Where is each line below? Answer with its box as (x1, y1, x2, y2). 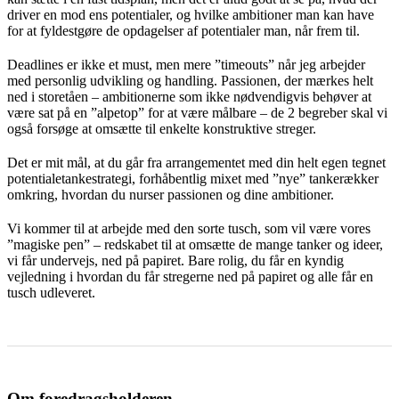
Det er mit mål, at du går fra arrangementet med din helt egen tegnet (7, 154, 386, 170)
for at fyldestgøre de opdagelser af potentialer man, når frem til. (7, 22, 360, 38)
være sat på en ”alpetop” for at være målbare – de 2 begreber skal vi (7, 104, 387, 120)
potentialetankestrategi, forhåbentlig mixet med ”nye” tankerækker (7, 170, 379, 186)
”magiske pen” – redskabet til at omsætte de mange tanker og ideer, (7, 236, 383, 252)
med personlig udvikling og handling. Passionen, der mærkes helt (7, 72, 373, 88)
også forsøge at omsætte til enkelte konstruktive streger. (7, 120, 316, 136)
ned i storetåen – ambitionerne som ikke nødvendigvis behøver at (7, 88, 371, 104)
